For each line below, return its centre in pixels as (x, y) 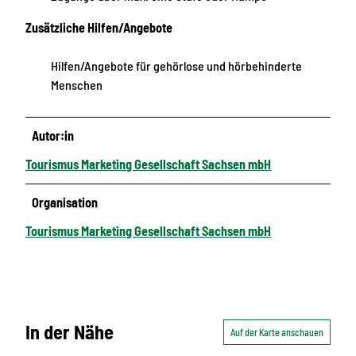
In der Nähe (70, 331)
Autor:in (53, 136)
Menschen (77, 85)
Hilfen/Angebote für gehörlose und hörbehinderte (176, 66)
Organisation (65, 203)
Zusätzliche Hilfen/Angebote (99, 28)
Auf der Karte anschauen (277, 332)
